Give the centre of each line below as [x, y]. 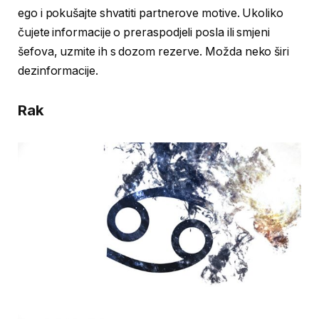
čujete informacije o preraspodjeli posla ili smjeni [144, 32]
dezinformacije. [58, 70]
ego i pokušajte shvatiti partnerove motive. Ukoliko [151, 13]
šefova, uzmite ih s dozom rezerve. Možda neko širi [154, 51]
